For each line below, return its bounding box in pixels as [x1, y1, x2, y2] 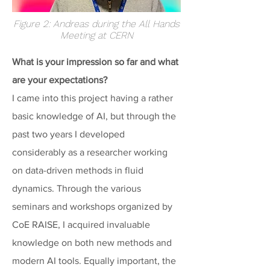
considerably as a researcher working [12, 147, 168, 157]
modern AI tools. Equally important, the [12, 256, 176, 266]
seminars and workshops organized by [12, 201, 172, 212]
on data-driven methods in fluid [12, 165, 143, 175]
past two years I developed [12, 129, 125, 139]
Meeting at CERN [60, 30, 133, 41]
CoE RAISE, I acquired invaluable [12, 219, 150, 230]
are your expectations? [12, 75, 107, 85]
